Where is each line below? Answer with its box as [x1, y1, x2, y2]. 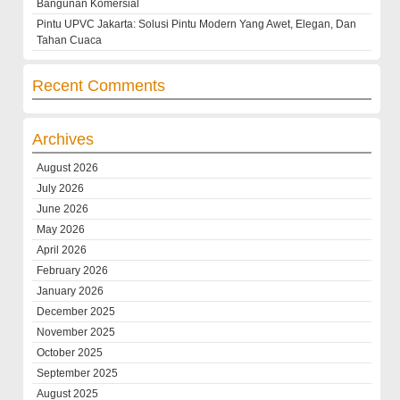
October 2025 [37, 346, 104, 360]
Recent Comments [32, 77, 166, 96]
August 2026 [37, 162, 99, 175]
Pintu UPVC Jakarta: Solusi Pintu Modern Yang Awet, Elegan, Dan [37, 18, 357, 31]
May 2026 [37, 223, 86, 237]
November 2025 [37, 326, 116, 339]
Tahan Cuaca [37, 34, 103, 47]
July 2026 [37, 182, 85, 196]
